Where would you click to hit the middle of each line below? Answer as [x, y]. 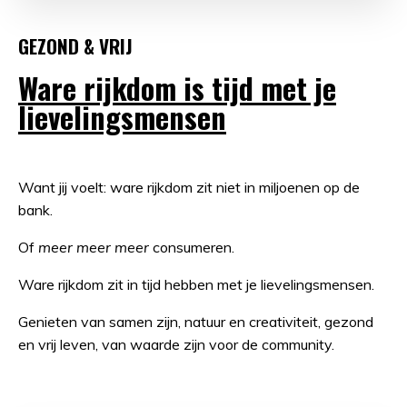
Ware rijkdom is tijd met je [177, 87]
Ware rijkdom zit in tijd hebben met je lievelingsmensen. [196, 284]
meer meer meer [94, 247]
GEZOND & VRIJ [75, 45]
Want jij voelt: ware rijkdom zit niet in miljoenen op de [189, 187]
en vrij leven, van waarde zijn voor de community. [176, 344]
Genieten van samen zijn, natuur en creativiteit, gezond [196, 321]
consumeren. [195, 247]
